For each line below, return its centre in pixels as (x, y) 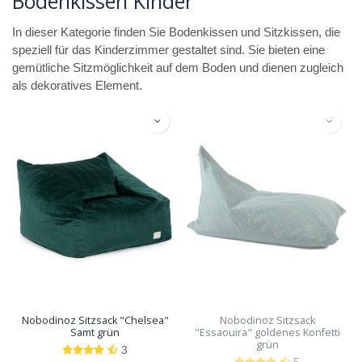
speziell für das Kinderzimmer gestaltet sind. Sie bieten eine (168, 50)
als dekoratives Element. (77, 85)
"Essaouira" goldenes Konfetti (267, 332)
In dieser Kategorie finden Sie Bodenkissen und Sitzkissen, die (176, 32)
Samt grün (95, 332)
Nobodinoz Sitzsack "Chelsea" (95, 320)
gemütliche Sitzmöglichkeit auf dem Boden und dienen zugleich (178, 67)
